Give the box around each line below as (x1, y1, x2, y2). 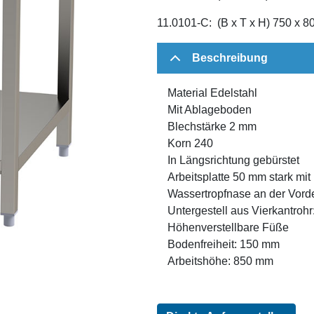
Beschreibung (192, 51, 268, 64)
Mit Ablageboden (168, 103, 252, 116)
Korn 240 (168, 137, 213, 149)
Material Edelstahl (168, 86, 257, 99)
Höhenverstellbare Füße (168, 221, 289, 233)
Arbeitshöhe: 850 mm (168, 254, 273, 267)
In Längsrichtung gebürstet (168, 153, 299, 166)
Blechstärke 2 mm (168, 120, 257, 132)
